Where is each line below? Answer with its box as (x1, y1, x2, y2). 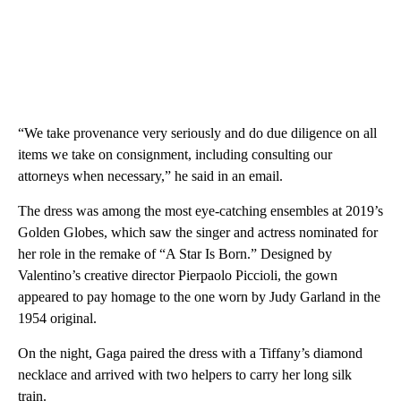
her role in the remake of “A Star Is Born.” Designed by (18, 245, 332, 261)
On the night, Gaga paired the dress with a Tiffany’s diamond (18, 345, 363, 361)
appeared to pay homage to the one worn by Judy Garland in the (18, 288, 380, 304)
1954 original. (18, 310, 97, 326)
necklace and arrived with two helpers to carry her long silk (18, 366, 352, 382)
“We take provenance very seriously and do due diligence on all (18, 124, 377, 141)
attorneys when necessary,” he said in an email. (18, 167, 283, 183)
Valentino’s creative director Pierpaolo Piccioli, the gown (18, 267, 337, 283)
